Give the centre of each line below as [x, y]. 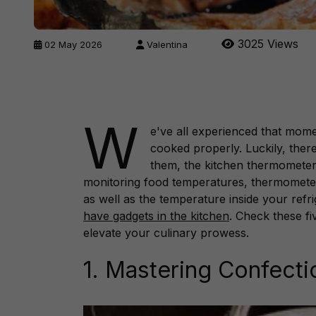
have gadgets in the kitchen [156, 216]
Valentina [167, 44]
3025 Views [266, 44]
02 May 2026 [73, 44]
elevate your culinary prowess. [166, 233]
